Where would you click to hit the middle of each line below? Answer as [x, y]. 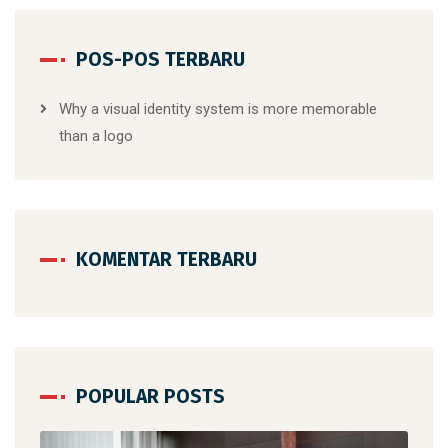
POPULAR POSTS [150, 396]
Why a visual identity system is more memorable [218, 108]
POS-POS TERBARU [160, 59]
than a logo [96, 135]
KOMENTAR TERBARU [166, 259]
